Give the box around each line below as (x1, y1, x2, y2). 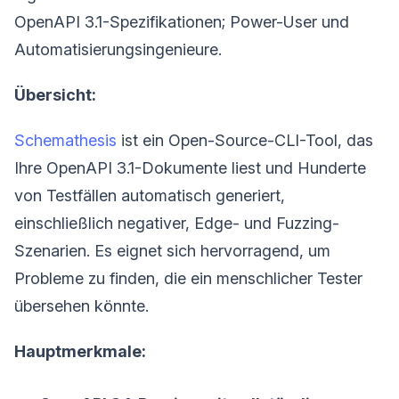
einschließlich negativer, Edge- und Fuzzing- (14, 213, 339, 232)
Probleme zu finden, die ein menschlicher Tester (14, 268, 362, 288)
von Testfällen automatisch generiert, (14, 185, 285, 205)
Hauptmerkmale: (14, 341, 146, 361)
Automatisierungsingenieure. (14, 39, 222, 59)
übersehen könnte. (14, 296, 149, 315)
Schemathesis (14, 130, 117, 150)
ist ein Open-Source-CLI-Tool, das (117, 130, 373, 150)
